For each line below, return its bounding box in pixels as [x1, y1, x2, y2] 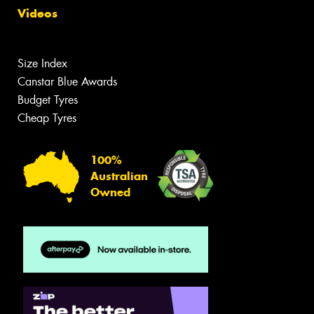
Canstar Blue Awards [18, 74, 117, 90]
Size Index [18, 56, 67, 71]
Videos [18, 6, 57, 22]
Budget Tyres [18, 93, 78, 108]
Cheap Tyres [18, 111, 76, 126]
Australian [90, 169, 148, 183]
